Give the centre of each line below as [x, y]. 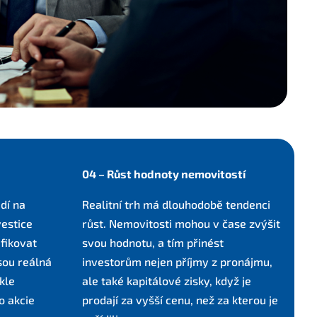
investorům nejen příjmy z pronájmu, [177, 261]
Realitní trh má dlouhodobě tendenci [176, 204]
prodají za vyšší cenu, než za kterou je [180, 300]
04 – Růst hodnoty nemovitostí [164, 174]
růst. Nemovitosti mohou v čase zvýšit [181, 223]
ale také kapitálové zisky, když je [167, 281]
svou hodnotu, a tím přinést [153, 242]
